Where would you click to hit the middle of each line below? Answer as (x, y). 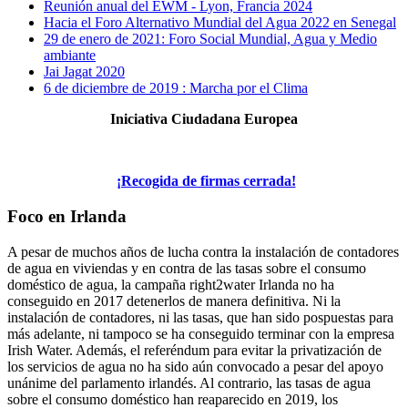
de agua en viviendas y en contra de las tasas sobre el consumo (187, 268)
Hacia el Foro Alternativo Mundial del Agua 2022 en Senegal (220, 23)
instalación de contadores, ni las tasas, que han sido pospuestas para (200, 317)
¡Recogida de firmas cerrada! (206, 181)
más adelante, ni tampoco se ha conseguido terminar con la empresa (201, 333)
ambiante (70, 56)
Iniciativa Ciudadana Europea (204, 119)
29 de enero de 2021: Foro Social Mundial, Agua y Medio (210, 39)
